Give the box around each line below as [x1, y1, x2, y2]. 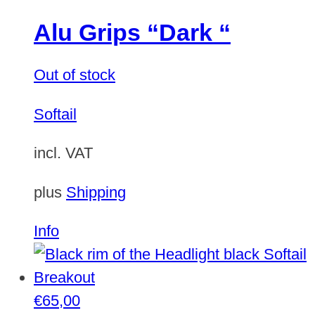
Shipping [66, 183, 126, 201]
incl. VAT [34, 144, 93, 162]
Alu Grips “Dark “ [34, 19, 231, 46]
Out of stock [34, 66, 115, 84]
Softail [34, 105, 77, 123]
